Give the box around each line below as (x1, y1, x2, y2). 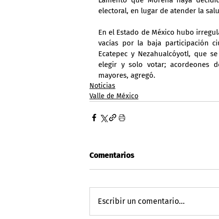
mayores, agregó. (98, 70, 155, 80)
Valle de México (89, 91, 138, 100)
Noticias (89, 81, 115, 90)
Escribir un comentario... (98, 196, 185, 206)
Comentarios (89, 150, 134, 160)
